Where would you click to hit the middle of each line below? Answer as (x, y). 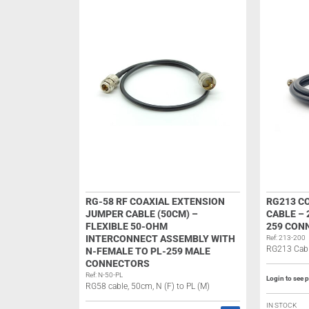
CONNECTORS (117, 263)
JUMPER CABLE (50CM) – (141, 214)
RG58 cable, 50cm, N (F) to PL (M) (147, 286)
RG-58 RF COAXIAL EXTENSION (155, 201)
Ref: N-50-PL (104, 275)
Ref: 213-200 (286, 238)
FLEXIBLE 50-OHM (126, 226)
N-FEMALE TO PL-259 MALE (148, 251)
